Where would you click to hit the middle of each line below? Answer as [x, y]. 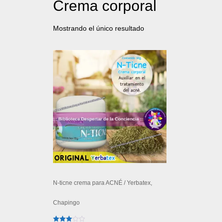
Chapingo [66, 203]
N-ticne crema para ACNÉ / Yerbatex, [103, 183]
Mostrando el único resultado [99, 28]
